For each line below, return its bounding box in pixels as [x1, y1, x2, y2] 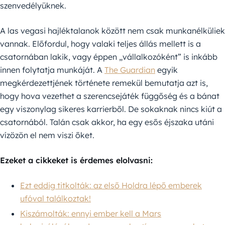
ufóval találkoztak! [20, 193, 91, 203]
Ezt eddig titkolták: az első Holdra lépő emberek [20, 180, 202, 190]
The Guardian [104, 64, 155, 75]
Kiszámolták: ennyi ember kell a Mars [20, 208, 161, 218]
